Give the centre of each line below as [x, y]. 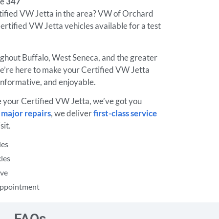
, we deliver [72, 113]
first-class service [125, 113]
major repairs [26, 113]
